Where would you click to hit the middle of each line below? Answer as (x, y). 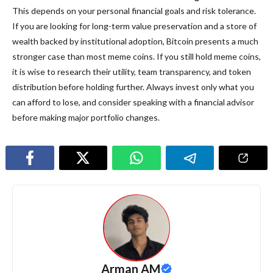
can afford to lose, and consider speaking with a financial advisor (133, 102)
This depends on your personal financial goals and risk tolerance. (134, 10)
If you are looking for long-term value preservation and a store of (134, 26)
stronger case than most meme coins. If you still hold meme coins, (136, 56)
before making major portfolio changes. (86, 117)
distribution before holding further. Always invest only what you (133, 87)
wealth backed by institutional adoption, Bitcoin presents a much (135, 41)
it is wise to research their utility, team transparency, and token (132, 71)
